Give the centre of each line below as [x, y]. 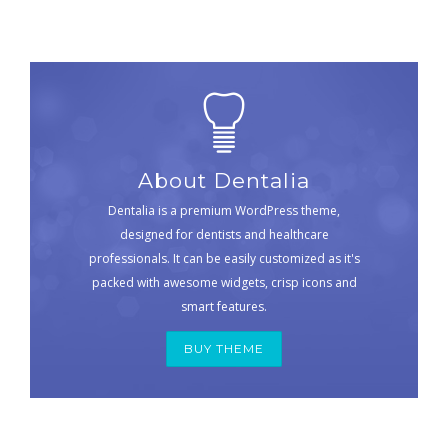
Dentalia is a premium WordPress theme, [224, 210]
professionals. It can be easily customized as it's [224, 258]
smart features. [224, 306]
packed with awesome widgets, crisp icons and [224, 282]
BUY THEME [224, 348]
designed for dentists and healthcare [224, 234]
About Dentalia [224, 180]
